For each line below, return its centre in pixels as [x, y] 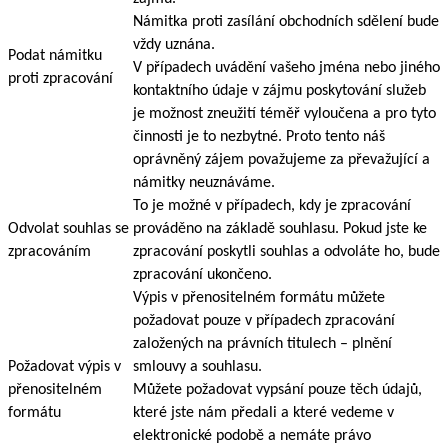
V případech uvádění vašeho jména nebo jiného [286, 67]
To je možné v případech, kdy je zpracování [272, 205]
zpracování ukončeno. [202, 274]
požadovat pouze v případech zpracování [264, 320]
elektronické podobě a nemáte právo [252, 435]
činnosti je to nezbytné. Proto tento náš [259, 136]
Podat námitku [55, 55]
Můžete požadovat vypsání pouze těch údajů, [277, 389]
